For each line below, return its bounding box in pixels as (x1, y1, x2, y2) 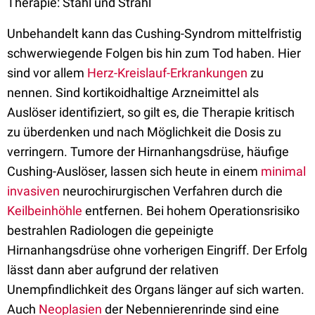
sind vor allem (7, 65, 87, 80)
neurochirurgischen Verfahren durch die (60, 184, 283, 198)
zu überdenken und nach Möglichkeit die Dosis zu (7, 124, 281, 139)
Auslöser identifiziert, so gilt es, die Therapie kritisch (7, 105, 295, 120)
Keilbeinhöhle (7, 203, 82, 218)
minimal (261, 164, 306, 179)
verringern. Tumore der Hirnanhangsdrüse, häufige (7, 144, 289, 159)
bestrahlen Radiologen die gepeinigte (7, 223, 214, 238)
